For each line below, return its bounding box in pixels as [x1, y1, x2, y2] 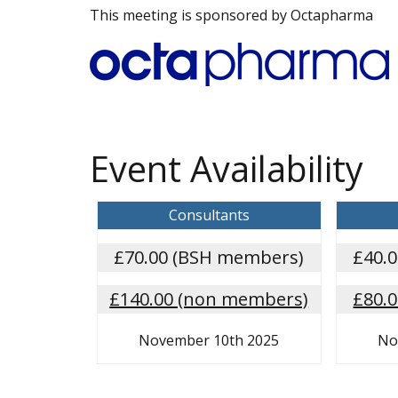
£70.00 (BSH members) [114, 244, 305, 269]
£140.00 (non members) [109, 286, 309, 311]
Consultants [168, 204, 250, 225]
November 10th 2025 [139, 330, 280, 350]
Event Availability [89, 144, 363, 193]
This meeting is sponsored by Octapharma [89, 4, 377, 25]
